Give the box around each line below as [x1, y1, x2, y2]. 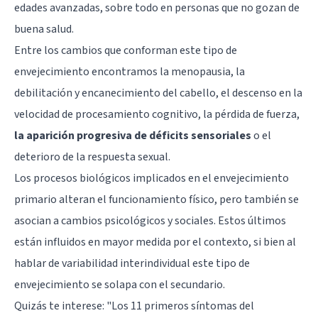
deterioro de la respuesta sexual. [14, 148, 170, 165]
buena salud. [14, 21, 74, 37]
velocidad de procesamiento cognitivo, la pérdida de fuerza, [14, 106, 300, 122]
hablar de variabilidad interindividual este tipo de [14, 255, 250, 271]
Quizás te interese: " [14, 297, 111, 314]
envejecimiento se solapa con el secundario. [14, 276, 225, 292]
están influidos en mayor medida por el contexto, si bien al [14, 234, 296, 250]
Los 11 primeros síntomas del [111, 297, 254, 314]
